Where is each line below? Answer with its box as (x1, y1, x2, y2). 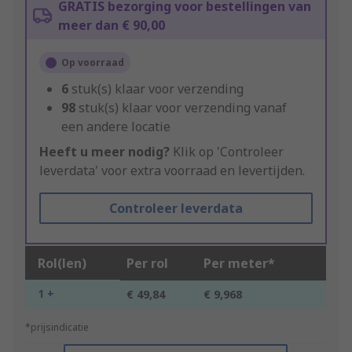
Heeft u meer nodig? (39, 143, 170, 161)
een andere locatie (61, 118, 170, 136)
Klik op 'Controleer (170, 143, 284, 161)
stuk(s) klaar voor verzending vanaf (79, 99, 287, 117)
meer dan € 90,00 (58, 16, 165, 35)
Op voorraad (61, 56, 124, 70)
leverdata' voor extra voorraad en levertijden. (39, 162, 305, 180)
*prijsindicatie (25, 321, 89, 335)
